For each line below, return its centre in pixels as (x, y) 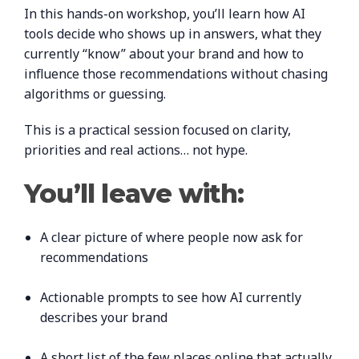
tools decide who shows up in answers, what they (173, 34)
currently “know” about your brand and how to (164, 54)
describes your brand (104, 317)
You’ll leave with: (134, 194)
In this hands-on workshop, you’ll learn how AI (165, 14)
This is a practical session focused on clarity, (157, 130)
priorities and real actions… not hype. (136, 150)
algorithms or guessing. (95, 94)
